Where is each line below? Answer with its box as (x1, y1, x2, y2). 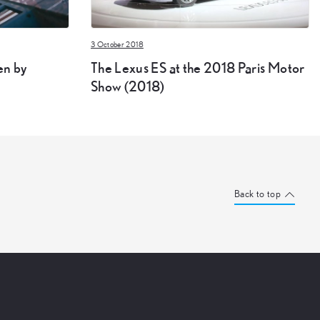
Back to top (234, 189, 281, 199)
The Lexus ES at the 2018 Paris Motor (91, 59, 305, 76)
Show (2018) (91, 77, 165, 94)
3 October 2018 (91, 41, 144, 49)
